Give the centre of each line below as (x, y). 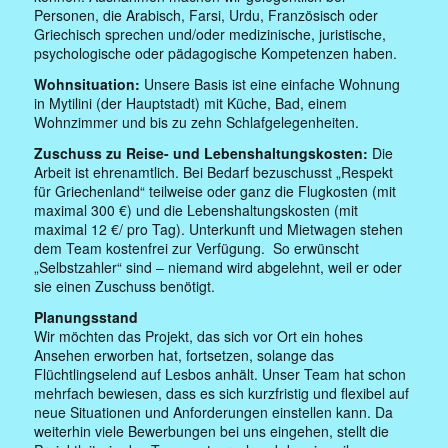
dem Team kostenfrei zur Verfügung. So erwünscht (197, 247)
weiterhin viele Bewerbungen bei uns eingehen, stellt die (212, 430)
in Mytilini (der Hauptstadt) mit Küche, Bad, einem (191, 102)
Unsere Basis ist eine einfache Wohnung (272, 83)
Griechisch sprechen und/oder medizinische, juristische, (210, 33)
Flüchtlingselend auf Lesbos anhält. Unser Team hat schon (220, 373)
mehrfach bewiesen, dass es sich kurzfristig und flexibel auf (222, 392)
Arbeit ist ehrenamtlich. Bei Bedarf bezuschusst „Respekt (214, 171)
